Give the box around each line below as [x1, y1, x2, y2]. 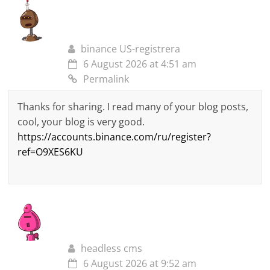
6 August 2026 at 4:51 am [83, 57, 197, 71]
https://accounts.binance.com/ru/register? [17, 130, 212, 144]
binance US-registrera [81, 42, 181, 56]
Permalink [83, 72, 130, 86]
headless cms [81, 242, 143, 256]
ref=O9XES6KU [17, 145, 84, 159]
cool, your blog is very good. [17, 115, 145, 129]
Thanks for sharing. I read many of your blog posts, [17, 100, 249, 114]
